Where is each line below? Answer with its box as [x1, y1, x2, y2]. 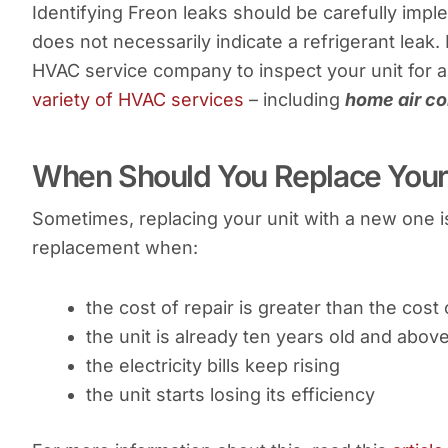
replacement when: [32, 236, 198, 258]
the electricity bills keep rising [86, 355, 340, 377]
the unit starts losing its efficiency [86, 384, 375, 406]
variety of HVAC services [32, 88, 244, 110]
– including [244, 88, 345, 110]
